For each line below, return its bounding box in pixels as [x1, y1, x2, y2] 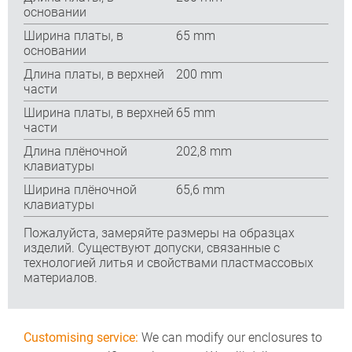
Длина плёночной [24, 143, 127, 159]
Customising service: [24, 330, 138, 345]
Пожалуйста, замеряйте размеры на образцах [24, 225, 295, 240]
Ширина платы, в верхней [24, 104, 174, 120]
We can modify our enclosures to [138, 330, 322, 345]
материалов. [24, 269, 97, 285]
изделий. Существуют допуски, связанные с [24, 240, 280, 255]
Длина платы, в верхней [24, 66, 164, 82]
